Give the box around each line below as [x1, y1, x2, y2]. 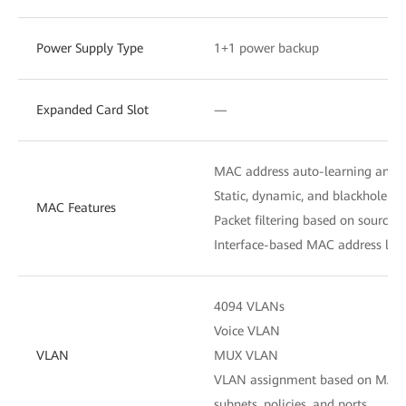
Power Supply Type [36, 40, 143, 55]
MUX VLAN [214, 347, 278, 362]
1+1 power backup [214, 40, 319, 55]
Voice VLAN [214, 323, 280, 338]
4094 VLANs [214, 298, 285, 314]
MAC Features [36, 199, 116, 215]
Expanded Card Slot [36, 101, 149, 117]
